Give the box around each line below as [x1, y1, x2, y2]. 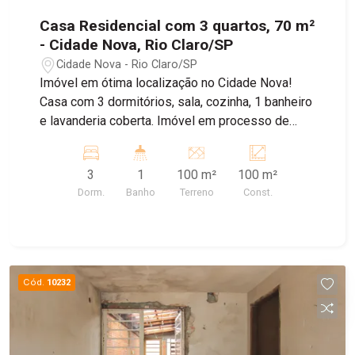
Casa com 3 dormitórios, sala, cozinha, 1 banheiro [40, 94, 313, 110]
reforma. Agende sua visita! [89, 132, 193, 148]
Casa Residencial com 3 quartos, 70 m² [40, 17, 315, 36]
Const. [242, 186, 273, 199]
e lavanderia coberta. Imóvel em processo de [40, 113, 158, 129]
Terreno [179, 186, 214, 199]
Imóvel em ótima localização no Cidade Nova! [40, 75, 293, 91]
